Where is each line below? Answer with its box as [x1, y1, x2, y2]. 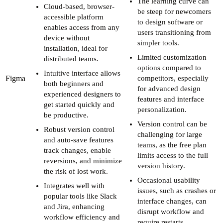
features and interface [137, 95, 204, 103]
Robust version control [44, 125, 114, 133]
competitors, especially [137, 74, 209, 82]
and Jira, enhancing [44, 202, 105, 211]
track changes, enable [44, 146, 111, 154]
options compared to [137, 63, 201, 72]
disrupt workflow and [137, 207, 204, 216]
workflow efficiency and [44, 213, 120, 221]
